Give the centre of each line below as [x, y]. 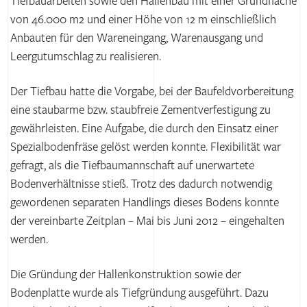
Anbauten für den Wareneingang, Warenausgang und [137, 38]
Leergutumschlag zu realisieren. [86, 57]
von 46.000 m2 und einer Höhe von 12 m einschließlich [143, 20]
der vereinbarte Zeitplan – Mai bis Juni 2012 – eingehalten [147, 221]
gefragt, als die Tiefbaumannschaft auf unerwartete [132, 166]
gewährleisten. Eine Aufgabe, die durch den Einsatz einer [144, 129]
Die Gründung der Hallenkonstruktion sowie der [126, 275]
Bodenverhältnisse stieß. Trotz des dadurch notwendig [141, 184]
